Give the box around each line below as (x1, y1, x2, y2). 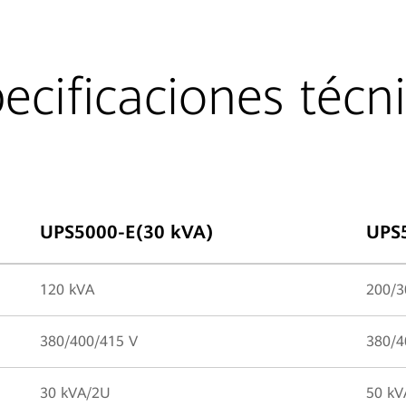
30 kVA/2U (40, 384, 111, 401)
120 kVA (40, 281, 94, 298)
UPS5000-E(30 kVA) (40, 221, 214, 243)
